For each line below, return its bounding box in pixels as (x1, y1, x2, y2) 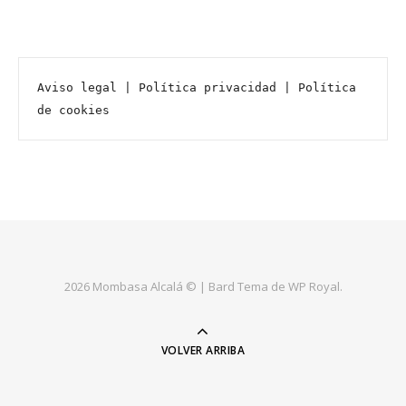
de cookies (37, 102, 110, 117)
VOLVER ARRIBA (160, 342, 246, 358)
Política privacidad (139, 80, 276, 94)
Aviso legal (37, 80, 117, 94)
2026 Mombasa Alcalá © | (63, 277, 208, 295)
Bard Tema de (208, 277, 288, 295)
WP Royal (287, 277, 340, 295)
